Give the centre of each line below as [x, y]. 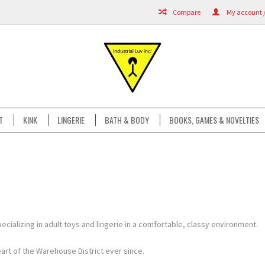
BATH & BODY [127, 120]
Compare [186, 12]
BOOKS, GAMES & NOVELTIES [214, 120]
